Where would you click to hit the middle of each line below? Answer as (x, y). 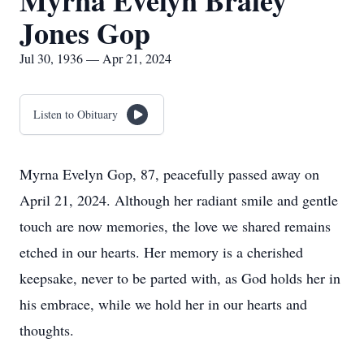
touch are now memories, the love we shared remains (175, 226)
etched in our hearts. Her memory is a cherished (161, 252)
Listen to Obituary (76, 114)
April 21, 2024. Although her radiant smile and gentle (179, 200)
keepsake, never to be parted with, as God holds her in (180, 278)
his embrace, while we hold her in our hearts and (163, 304)
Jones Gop (85, 32)
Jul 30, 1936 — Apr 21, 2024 (95, 58)
